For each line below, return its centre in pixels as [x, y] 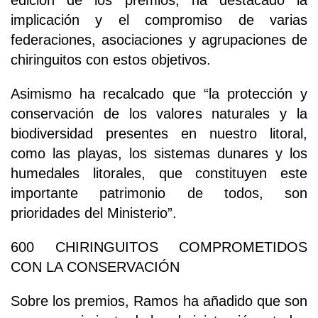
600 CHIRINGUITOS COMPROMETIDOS [159, 247]
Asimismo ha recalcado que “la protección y [159, 94]
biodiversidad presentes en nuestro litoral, [159, 134]
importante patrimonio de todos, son [159, 193]
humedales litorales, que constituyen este [159, 174]
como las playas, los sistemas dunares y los [159, 154]
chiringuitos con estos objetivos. [111, 60]
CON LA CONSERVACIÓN [95, 267]
